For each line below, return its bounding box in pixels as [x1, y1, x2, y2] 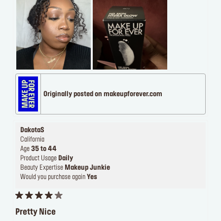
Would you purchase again [20, 174, 87, 181]
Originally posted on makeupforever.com [43, 91, 162, 98]
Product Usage [20, 155, 58, 162]
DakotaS [20, 127, 44, 134]
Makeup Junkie [65, 165, 110, 172]
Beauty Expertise [20, 165, 65, 172]
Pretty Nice [15, 208, 56, 217]
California [20, 137, 44, 144]
